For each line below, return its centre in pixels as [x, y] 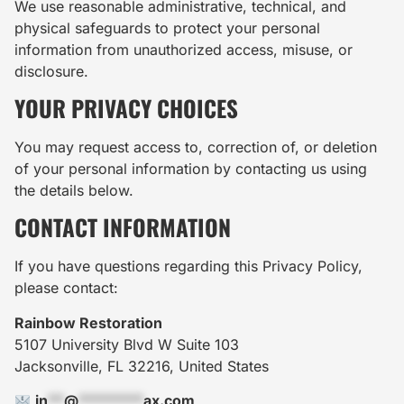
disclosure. [51, 71]
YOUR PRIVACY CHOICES [126, 108]
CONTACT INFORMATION [123, 227]
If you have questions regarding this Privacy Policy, [188, 266]
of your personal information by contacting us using [191, 169]
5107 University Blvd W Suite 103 [127, 344]
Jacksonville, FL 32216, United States [142, 366]
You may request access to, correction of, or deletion [196, 147]
